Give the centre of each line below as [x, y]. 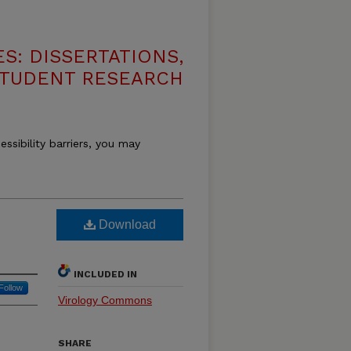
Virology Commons [105, 300]
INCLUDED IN [105, 274]
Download [126, 224]
